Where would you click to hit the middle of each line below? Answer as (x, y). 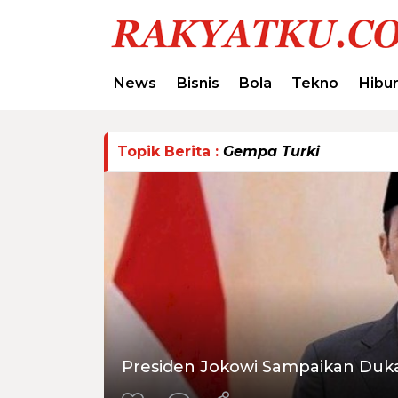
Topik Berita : (170, 151)
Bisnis (198, 83)
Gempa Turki (271, 151)
